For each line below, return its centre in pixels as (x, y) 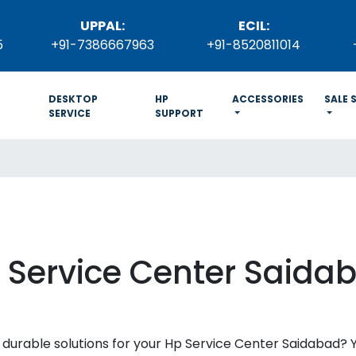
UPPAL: (103, 26)
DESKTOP (73, 99)
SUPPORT (179, 113)
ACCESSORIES (267, 99)
